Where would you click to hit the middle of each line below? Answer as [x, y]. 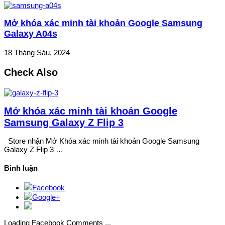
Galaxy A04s [31, 34]
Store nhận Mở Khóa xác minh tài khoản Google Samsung [102, 141]
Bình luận [21, 168]
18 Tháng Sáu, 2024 [37, 52]
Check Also [31, 72]
